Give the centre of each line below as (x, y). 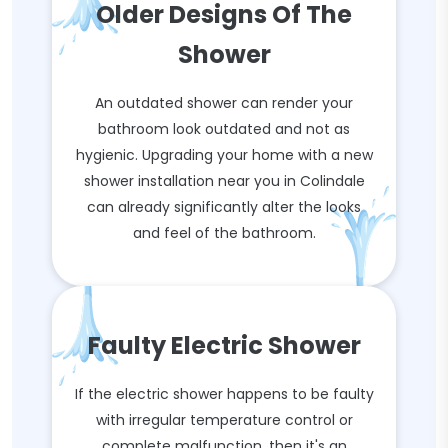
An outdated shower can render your (224, 103)
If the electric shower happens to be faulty (224, 394)
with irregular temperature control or (224, 420)
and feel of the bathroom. (224, 233)
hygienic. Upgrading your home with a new (224, 155)
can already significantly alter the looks (224, 207)
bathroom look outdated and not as (224, 129)
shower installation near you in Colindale (224, 181)
